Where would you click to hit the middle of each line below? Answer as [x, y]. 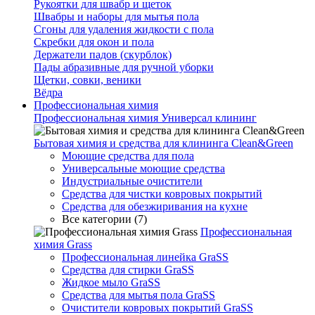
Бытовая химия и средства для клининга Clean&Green [163, 143]
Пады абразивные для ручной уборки [124, 67]
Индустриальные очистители [132, 181]
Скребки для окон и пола [94, 42]
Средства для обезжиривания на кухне [155, 206]
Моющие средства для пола [128, 156]
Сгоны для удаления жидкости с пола [124, 29]
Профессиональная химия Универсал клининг [145, 118]
